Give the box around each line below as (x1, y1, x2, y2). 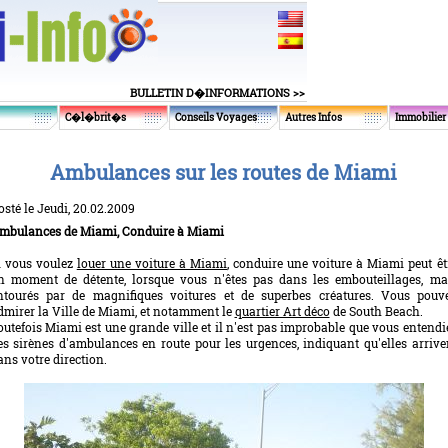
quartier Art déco (234, 303, 330, 319)
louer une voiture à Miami (76, 255, 228, 271)
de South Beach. (329, 303, 423, 319)
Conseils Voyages (175, 111, 257, 124)
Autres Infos (285, 111, 342, 124)
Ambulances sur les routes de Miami (50, 159, 397, 185)
